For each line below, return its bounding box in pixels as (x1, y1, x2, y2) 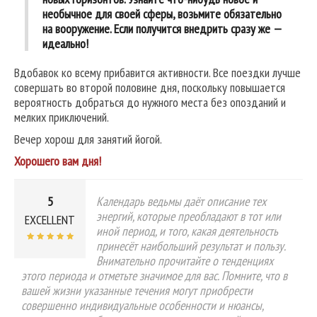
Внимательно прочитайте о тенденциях (96, 253, 273, 270)
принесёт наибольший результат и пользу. (96, 238, 285, 255)
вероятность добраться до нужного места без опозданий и (14, 94, 286, 111)
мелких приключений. (14, 109, 109, 126)
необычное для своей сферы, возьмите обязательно (42, 6, 282, 23)
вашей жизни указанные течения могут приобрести (21, 282, 253, 299)
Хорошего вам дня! (14, 153, 101, 170)
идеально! (42, 35, 88, 52)
